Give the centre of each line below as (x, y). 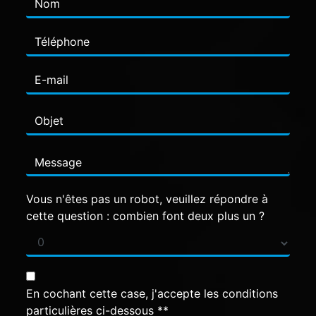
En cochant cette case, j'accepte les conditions (152, 293)
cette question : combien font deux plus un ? (145, 215)
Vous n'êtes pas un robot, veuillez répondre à (147, 199)
